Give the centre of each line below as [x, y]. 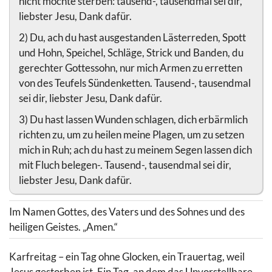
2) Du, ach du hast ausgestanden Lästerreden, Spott [132, 38]
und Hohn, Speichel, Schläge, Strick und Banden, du [131, 53]
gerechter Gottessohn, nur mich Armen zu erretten [131, 68]
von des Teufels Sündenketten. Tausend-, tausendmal [135, 83]
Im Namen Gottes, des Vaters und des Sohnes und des [127, 212]
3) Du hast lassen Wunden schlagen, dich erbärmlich [133, 120]
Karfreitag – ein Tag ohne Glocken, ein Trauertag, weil [127, 256]
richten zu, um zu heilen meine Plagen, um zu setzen [131, 135]
